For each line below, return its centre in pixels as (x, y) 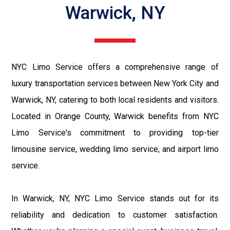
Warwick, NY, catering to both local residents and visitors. (115, 100)
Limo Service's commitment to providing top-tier (115, 132)
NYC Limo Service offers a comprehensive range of (115, 67)
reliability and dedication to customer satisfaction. (115, 215)
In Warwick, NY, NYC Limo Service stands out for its (115, 198)
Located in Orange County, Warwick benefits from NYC (115, 116)
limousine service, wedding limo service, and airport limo (115, 149)
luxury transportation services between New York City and (115, 83)
